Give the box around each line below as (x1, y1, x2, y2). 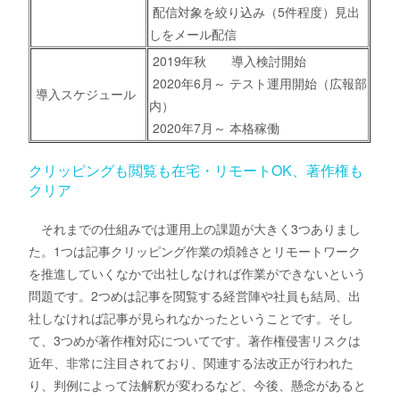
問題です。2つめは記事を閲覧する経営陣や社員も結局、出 (29, 287, 362, 305)
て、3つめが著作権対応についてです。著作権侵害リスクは (29, 331, 362, 350)
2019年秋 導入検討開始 (149, 52, 307, 71)
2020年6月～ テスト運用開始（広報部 (149, 74, 368, 93)
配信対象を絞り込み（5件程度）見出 (149, 3, 361, 21)
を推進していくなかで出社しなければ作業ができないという (29, 264, 367, 283)
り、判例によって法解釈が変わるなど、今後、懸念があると (29, 376, 367, 395)
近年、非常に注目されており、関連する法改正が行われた (29, 354, 354, 372)
